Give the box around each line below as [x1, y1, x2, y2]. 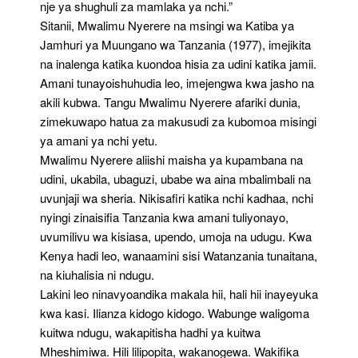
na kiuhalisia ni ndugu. [40, 266, 154, 283]
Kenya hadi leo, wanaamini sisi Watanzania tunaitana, [40, 247, 317, 264]
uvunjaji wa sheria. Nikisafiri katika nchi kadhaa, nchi [40, 189, 313, 206]
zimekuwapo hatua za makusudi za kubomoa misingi [40, 113, 316, 129]
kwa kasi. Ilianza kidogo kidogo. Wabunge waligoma [40, 304, 309, 321]
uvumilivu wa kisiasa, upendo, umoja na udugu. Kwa [40, 228, 312, 245]
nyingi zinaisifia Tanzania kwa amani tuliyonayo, [40, 209, 288, 225]
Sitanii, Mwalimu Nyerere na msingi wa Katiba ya [40, 17, 294, 34]
